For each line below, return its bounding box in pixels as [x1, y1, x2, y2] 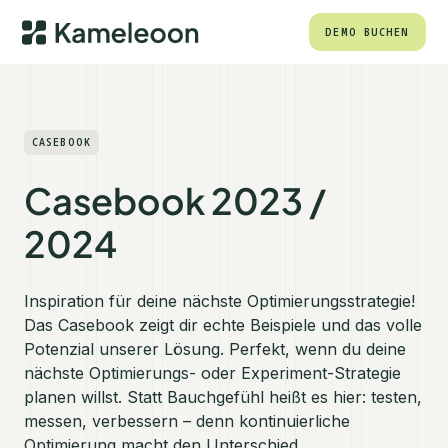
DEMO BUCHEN [325, 24, 410, 39]
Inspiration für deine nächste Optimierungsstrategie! [24, 291, 415, 311]
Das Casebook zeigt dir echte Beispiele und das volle [24, 315, 422, 335]
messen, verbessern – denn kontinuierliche [24, 411, 350, 431]
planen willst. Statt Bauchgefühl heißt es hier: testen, [24, 387, 422, 407]
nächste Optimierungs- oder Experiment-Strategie [24, 363, 401, 383]
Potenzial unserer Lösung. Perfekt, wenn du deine [24, 339, 406, 359]
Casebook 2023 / [24, 178, 326, 223]
